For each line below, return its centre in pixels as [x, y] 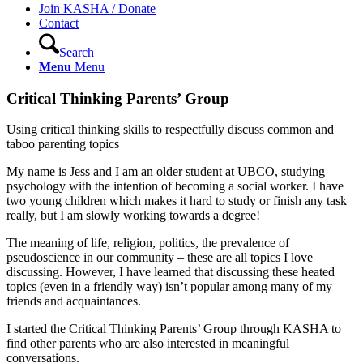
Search [77, 52]
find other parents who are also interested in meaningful [148, 344]
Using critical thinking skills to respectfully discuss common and [170, 130]
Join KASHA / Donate [97, 9]
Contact [59, 23]
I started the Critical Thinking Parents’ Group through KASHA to [174, 329]
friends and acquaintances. [74, 301]
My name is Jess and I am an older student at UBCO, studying [166, 172]
